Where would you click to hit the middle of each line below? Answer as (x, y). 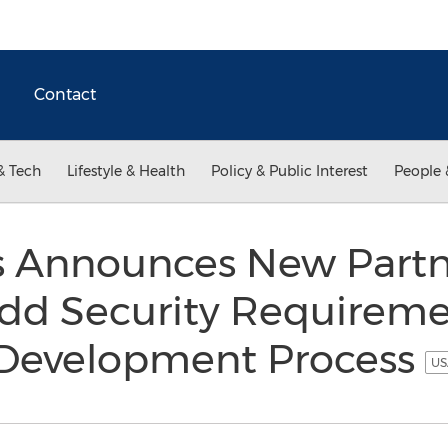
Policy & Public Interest (289, 171)
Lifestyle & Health (126, 171)
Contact (65, 94)
